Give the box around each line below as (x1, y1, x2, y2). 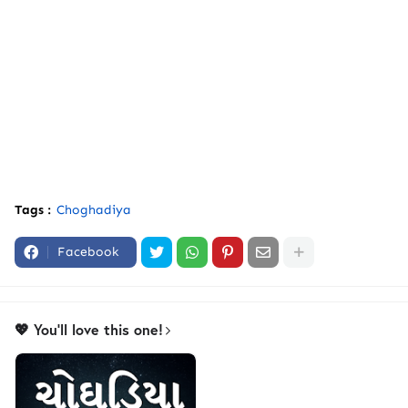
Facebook (57, 244, 118, 260)
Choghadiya (56, 202, 131, 219)
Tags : (15, 202, 51, 219)
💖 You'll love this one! (15, 320, 163, 340)
